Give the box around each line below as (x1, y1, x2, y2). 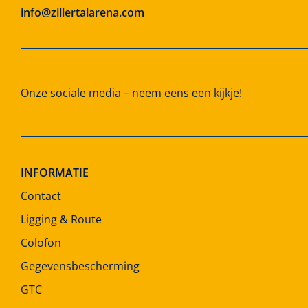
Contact (21, 188, 61, 204)
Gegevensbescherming (21, 258, 140, 274)
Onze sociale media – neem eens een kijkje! (21, 85, 242, 100)
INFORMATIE (21, 165, 89, 181)
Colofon (21, 235, 61, 251)
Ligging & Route (21, 212, 102, 228)
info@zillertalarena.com (21, 5, 144, 21)
